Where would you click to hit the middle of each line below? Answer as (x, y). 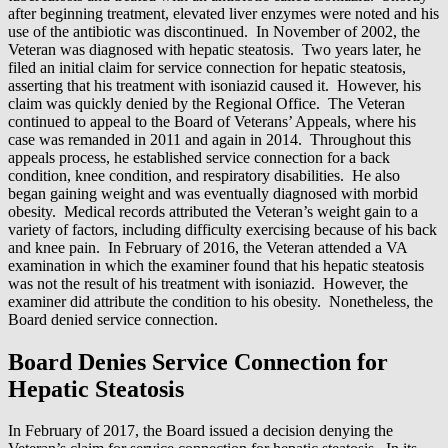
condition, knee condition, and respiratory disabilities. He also (204, 175)
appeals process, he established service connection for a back (199, 157)
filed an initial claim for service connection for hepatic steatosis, (207, 67)
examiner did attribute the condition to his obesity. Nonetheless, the (220, 301)
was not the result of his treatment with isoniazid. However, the (208, 283)
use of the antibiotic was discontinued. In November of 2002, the (214, 31)
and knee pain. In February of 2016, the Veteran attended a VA (207, 247)
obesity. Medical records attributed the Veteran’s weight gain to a (213, 211)
